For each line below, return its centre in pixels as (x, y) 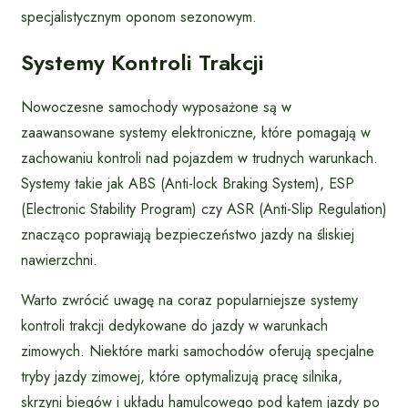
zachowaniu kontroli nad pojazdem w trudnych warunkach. (199, 158)
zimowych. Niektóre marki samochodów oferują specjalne (198, 351)
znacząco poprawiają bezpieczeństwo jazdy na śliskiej (188, 234)
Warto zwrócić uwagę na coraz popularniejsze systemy (189, 300)
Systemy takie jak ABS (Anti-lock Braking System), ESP (188, 183)
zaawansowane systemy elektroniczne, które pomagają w (196, 132)
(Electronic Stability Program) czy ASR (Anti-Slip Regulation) (204, 209)
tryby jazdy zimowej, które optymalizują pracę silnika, (182, 376)
